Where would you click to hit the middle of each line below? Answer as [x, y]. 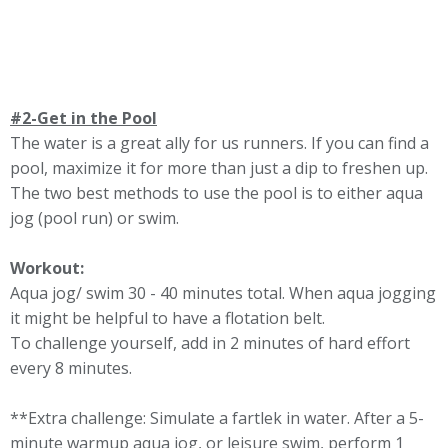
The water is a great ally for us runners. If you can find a [219, 143]
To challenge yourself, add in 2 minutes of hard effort [210, 343]
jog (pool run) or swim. [98, 218]
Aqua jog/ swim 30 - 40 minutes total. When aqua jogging [223, 293]
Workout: [47, 268]
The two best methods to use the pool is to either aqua [216, 193]
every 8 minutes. [73, 368]
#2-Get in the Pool [83, 118]
